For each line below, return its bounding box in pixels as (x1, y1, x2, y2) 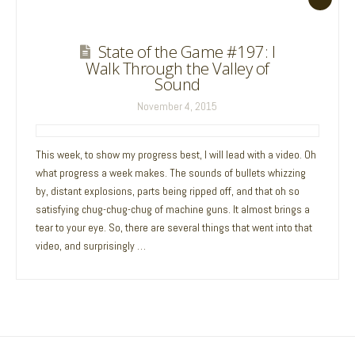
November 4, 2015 (137, 99, 218, 114)
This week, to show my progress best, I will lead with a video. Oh (36, 147, 317, 162)
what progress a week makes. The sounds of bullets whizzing (36, 165, 307, 180)
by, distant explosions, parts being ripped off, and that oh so (36, 183, 300, 198)
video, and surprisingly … (36, 238, 147, 253)
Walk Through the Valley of (86, 57, 269, 80)
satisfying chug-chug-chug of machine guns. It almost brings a (36, 201, 311, 216)
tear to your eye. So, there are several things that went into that (36, 219, 313, 235)
